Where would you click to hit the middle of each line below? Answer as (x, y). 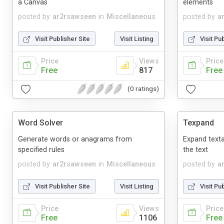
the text (195, 149)
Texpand (198, 122)
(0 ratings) (143, 89)
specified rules (41, 149)
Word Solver (40, 122)
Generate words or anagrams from (75, 139)
